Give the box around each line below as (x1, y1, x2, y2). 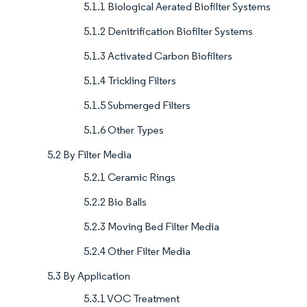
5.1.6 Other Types (84, 123, 164, 137)
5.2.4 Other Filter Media (84, 245, 191, 258)
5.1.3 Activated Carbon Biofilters (84, 49, 232, 63)
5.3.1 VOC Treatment (84, 292, 180, 306)
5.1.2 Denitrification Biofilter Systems (84, 25, 253, 38)
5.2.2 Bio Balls (84, 195, 147, 209)
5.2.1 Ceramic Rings (84, 171, 175, 184)
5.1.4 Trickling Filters (84, 74, 176, 88)
